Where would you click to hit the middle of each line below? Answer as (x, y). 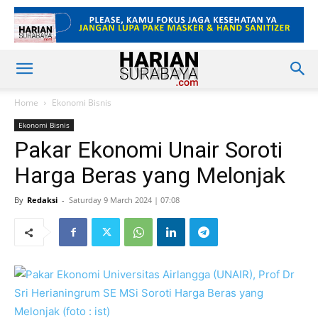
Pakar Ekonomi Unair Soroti (148, 150)
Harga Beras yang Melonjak (150, 175)
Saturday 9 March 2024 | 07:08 (124, 200)
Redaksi (42, 200)
